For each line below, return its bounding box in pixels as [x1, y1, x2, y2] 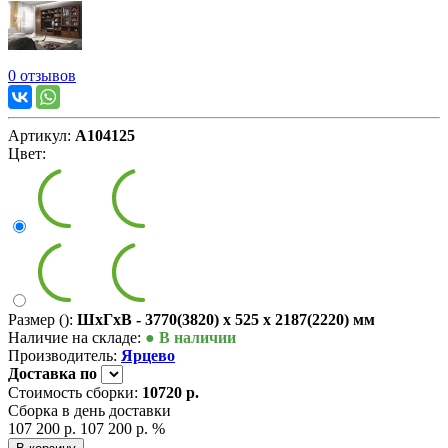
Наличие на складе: [8, 329, 141, 347]
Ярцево [121, 347, 175, 365]
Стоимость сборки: [8, 384, 142, 402]
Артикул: [8, 127, 71, 145]
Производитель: [8, 347, 117, 365]
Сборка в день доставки [8, 402, 171, 420]
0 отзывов [8, 67, 76, 85]
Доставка [8, 365, 80, 383]
